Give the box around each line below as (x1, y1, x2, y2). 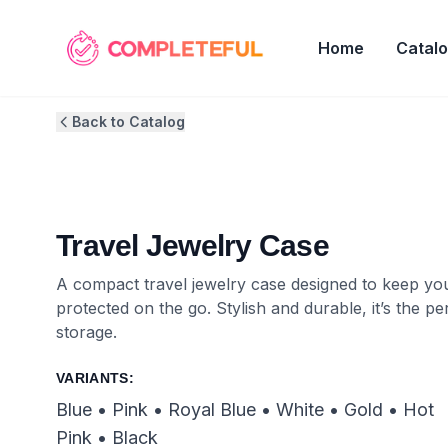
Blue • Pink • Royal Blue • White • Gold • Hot (56, 399, 434, 420)
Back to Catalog (72, 113, 185, 130)
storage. (56, 322, 117, 342)
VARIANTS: (56, 370, 135, 386)
